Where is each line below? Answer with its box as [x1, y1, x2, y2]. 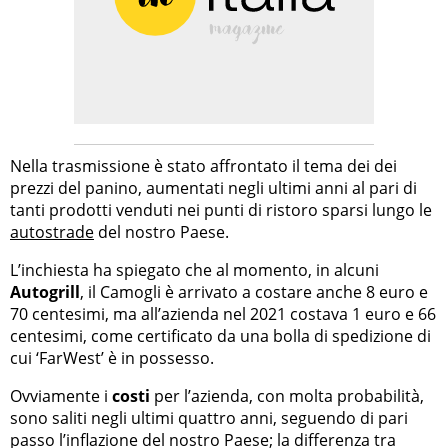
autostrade [10, 220, 94, 243]
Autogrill [10, 280, 80, 303]
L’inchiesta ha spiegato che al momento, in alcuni [10, 258, 379, 281]
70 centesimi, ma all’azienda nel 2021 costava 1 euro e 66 [10, 302, 436, 325]
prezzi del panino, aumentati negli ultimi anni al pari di [10, 176, 417, 199]
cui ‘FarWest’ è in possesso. [10, 346, 214, 369]
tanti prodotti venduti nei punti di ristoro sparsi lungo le [10, 198, 432, 221]
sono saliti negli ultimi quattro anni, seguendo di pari [10, 406, 408, 429]
